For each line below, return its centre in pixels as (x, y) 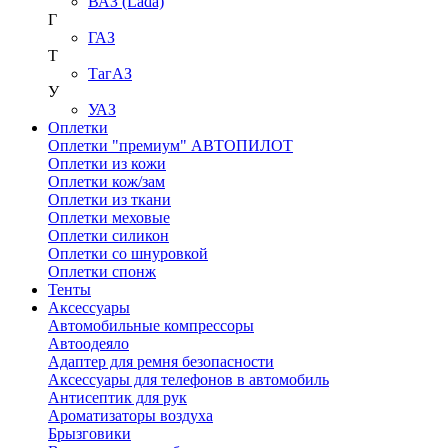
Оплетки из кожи (107, 163)
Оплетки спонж (102, 271)
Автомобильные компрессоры (151, 325)
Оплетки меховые (109, 217)
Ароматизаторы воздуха (130, 415)
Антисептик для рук (117, 397)
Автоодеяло (88, 343)
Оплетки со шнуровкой (128, 253)
